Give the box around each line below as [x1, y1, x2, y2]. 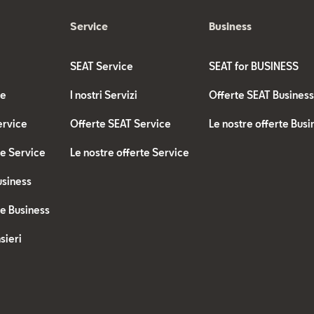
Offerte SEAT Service [69, 118, 171, 130]
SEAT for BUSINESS [209, 60, 299, 72]
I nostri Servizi [69, 89, 137, 101]
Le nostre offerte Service [69, 146, 189, 158]
